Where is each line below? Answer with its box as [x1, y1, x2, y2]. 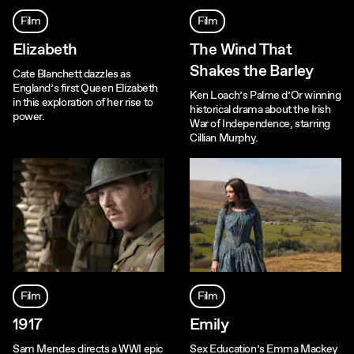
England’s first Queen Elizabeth [13, 81, 158, 96]
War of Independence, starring [190, 117, 330, 131]
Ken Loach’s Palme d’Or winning [190, 88, 341, 103]
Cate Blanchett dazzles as [13, 67, 131, 81]
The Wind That [190, 40, 292, 61]
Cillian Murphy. [190, 131, 258, 145]
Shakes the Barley [190, 61, 314, 82]
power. [13, 110, 45, 124]
